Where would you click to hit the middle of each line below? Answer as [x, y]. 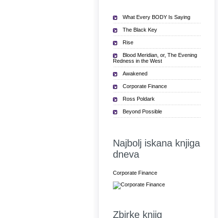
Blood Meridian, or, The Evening [160, 55]
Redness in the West [137, 61]
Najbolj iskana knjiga [156, 143]
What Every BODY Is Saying [156, 17]
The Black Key [140, 30]
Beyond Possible [142, 111]
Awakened [135, 73]
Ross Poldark [139, 99]
